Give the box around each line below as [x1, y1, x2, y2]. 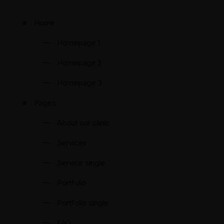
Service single [57, 158, 105, 167]
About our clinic [57, 118, 110, 127]
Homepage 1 [57, 38, 100, 47]
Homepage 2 [57, 58, 101, 67]
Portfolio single [57, 198, 108, 207]
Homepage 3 [57, 78, 102, 87]
